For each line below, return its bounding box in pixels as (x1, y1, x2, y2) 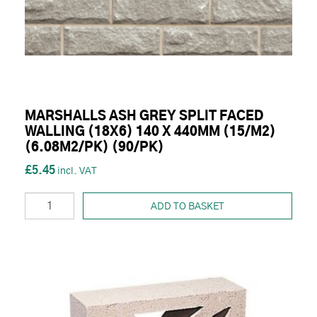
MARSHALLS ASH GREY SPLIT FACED (25, 110, 263, 124)
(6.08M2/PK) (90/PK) (25, 142, 164, 155)
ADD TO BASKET (151, 202, 224, 212)
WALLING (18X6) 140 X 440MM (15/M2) (25, 126, 276, 139)
